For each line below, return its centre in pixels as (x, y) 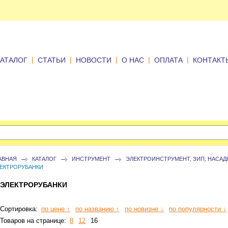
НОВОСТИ (94, 60)
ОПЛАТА (168, 60)
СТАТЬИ (52, 60)
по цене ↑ (56, 209)
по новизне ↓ (144, 209)
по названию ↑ (97, 209)
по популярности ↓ (198, 209)
